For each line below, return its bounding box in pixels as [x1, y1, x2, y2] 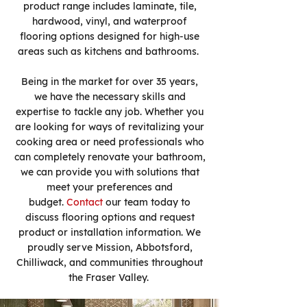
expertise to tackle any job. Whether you [16, 106, 204, 118]
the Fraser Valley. [68, 271, 151, 284]
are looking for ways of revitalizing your [15, 121, 204, 133]
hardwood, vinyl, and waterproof [32, 15, 187, 27]
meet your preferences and [47, 181, 173, 193]
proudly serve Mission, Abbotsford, [27, 241, 193, 254]
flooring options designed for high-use [20, 30, 199, 42]
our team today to [103, 196, 191, 208]
